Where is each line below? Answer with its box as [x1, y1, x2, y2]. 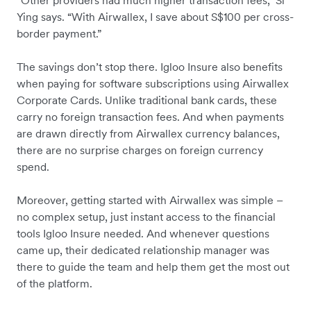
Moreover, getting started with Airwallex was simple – [17, 193, 283, 208]
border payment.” [17, 26, 101, 41]
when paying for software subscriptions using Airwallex [17, 76, 289, 91]
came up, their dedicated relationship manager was [17, 243, 269, 258]
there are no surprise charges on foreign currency [17, 143, 263, 158]
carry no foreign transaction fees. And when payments [17, 110, 284, 124]
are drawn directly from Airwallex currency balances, [17, 126, 280, 141]
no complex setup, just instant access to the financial [17, 210, 276, 224]
